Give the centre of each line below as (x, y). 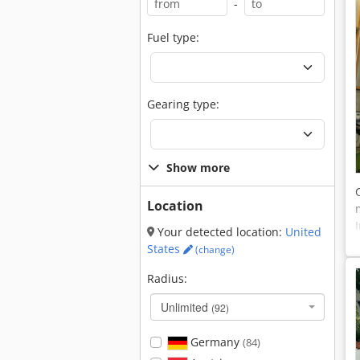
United (303, 232)
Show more (198, 168)
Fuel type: (173, 37)
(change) (214, 250)
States (165, 249)
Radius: (167, 278)
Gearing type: (183, 104)
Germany (215, 342)
